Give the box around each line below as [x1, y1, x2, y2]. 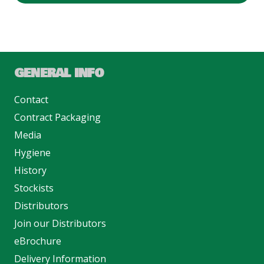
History [14, 164, 47, 177]
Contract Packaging [14, 111, 101, 124]
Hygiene [14, 146, 51, 160]
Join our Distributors [14, 217, 106, 230]
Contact [14, 93, 48, 107]
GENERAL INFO [14, 65, 104, 83]
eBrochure [14, 235, 61, 248]
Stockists [14, 181, 54, 195]
